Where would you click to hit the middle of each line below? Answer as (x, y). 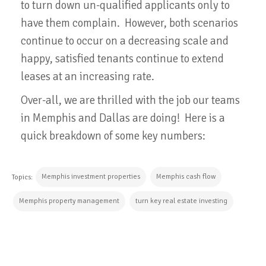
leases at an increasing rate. (88, 76)
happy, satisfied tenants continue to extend (122, 58)
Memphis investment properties (91, 176)
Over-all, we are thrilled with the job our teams (130, 100)
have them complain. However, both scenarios (129, 23)
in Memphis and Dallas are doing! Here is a (123, 118)
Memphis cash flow (186, 176)
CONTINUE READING (72, 253)
